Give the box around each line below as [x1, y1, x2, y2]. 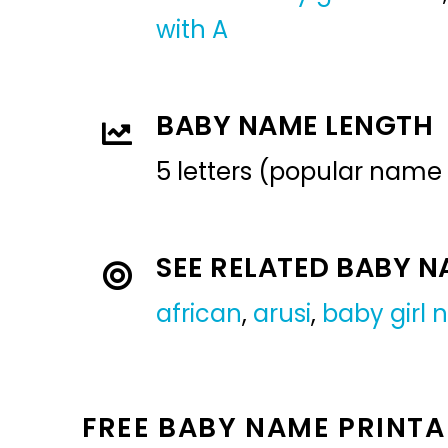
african [156, 296, 242, 330]
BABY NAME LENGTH [156, 105, 433, 145]
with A [156, 12, 228, 46]
